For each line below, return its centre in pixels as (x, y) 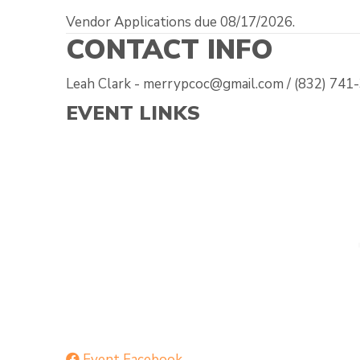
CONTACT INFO (170, 49)
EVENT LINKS (133, 113)
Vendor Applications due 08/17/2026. (180, 22)
